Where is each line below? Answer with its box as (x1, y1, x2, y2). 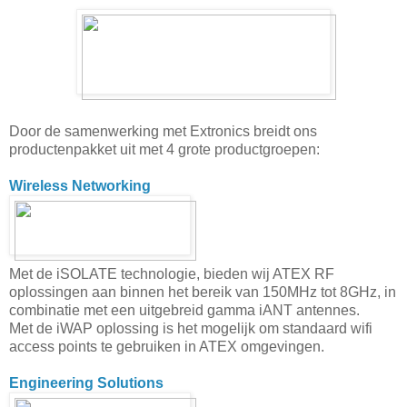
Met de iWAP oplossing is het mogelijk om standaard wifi (9, 320, 372, 336)
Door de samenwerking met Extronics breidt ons (9, 123, 317, 139)
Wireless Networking (9, 177, 151, 194)
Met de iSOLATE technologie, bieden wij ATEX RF (9, 265, 334, 282)
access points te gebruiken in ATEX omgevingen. (9, 338, 324, 354)
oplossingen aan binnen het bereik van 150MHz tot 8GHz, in (9, 283, 396, 300)
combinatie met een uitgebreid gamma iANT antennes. (9, 302, 360, 318)
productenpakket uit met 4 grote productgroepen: (9, 141, 320, 157)
